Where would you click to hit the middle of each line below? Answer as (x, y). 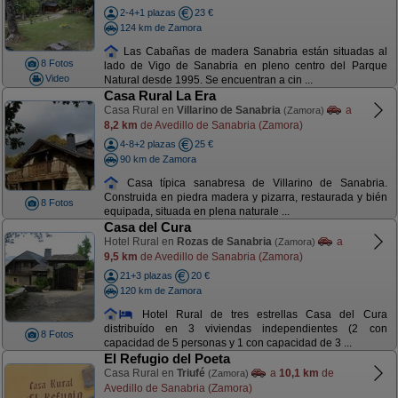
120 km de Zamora (160, 290)
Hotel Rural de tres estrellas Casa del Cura (260, 314)
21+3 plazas (146, 275)
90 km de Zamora (158, 159)
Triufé (191, 373)
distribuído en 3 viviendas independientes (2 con (245, 329)
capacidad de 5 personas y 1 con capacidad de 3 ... (227, 343)
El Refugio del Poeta (167, 358)
